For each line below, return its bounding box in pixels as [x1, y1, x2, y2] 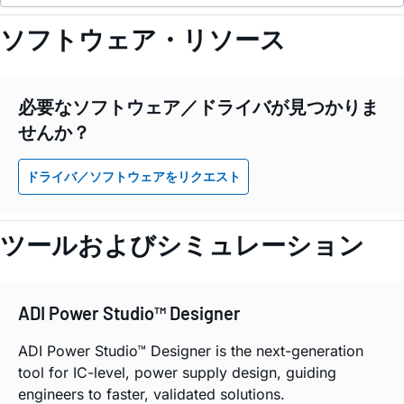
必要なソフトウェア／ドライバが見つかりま [18, 95, 379, 117]
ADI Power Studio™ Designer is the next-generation [18, 342, 363, 361]
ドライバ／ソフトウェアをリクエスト [26, 169, 241, 185]
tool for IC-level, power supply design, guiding [18, 363, 336, 382]
